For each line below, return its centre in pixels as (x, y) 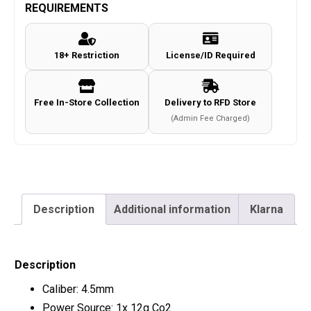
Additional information (172, 210)
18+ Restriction (87, 56)
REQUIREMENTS (67, 8)
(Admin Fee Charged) (210, 119)
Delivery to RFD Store (210, 103)
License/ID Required (210, 56)
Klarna (267, 210)
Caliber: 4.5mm (78, 289)
